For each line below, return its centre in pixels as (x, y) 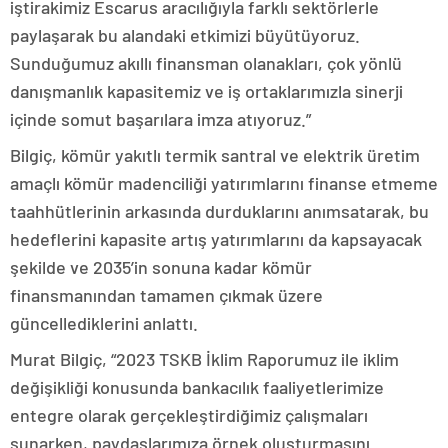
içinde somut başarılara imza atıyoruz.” (160, 119)
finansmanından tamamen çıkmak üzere (166, 295)
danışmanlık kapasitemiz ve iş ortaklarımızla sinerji (206, 91)
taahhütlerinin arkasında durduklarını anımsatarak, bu (219, 211)
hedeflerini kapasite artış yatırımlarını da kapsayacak (216, 239)
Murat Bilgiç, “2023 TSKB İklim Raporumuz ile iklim (204, 359)
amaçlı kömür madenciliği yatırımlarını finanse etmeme (224, 183)
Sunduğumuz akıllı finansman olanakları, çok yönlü (206, 63)
